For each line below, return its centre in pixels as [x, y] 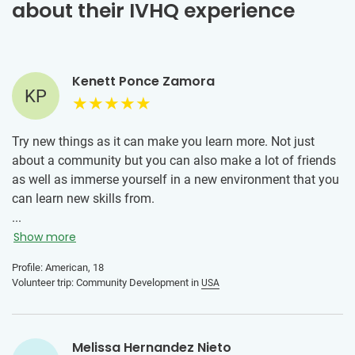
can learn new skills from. [83, 199]
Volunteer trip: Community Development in [107, 283]
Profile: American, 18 [58, 268]
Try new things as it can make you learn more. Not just [163, 142]
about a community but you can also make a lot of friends [174, 161]
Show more [45, 237]
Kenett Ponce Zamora [143, 82]
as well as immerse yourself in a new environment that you [176, 180]
